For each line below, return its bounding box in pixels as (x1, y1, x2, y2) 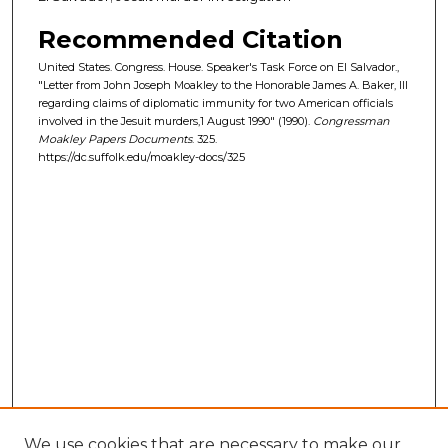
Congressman (313, 114, 389, 129)
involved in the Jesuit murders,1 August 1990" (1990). (38, 114, 313, 129)
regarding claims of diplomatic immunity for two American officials (38, 96, 393, 111)
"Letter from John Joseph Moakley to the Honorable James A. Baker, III (38, 78, 408, 93)
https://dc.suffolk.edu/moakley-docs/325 (38, 150, 245, 165)
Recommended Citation (38, 25, 343, 55)
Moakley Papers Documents (38, 132, 192, 147)
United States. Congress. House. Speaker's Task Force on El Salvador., (38, 60, 399, 75)
